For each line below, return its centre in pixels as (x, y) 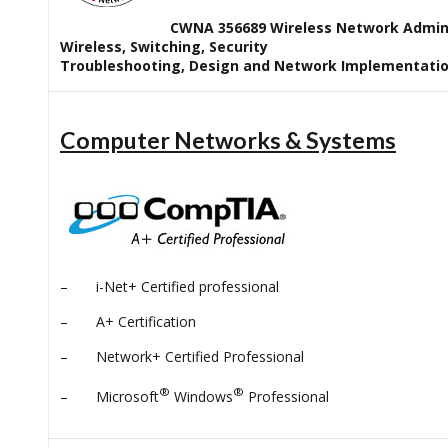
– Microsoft (109, 396)
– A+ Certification (128, 321)
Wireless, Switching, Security (164, 46)
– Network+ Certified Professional (182, 356)
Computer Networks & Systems (228, 140)
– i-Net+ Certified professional (169, 286)
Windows (201, 396)
